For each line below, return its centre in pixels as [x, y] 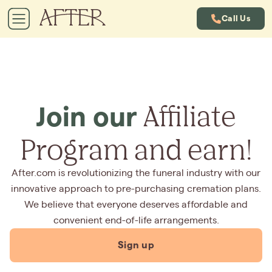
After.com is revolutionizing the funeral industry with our [136, 173]
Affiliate [187, 115]
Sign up [136, 245]
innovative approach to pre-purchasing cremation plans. [136, 189]
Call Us [236, 19]
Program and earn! [136, 149]
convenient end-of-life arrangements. [136, 220]
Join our [87, 117]
